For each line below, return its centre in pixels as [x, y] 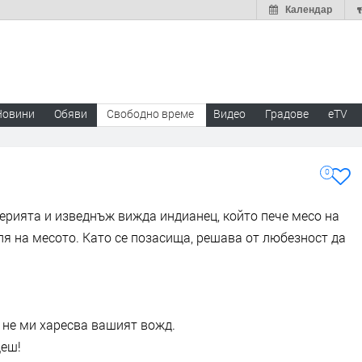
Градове [287, 114]
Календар [309, 10]
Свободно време [150, 114]
